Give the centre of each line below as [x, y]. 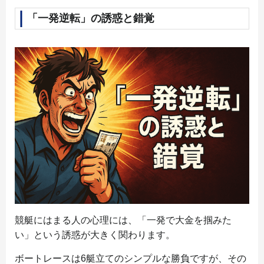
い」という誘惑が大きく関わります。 [95, 235]
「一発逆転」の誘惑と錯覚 [91, 19]
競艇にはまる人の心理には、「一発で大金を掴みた [123, 220]
